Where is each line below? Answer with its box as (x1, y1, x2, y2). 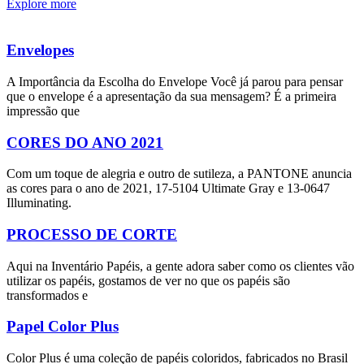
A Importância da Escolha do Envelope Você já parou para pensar (6, 74, 343, 89)
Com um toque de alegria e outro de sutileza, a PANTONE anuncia (6, 167, 352, 181)
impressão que (6, 103, 80, 118)
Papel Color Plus (6, 318, 119, 336)
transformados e (6, 288, 88, 302)
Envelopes (6, 41, 74, 59)
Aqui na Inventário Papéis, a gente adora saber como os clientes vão (6, 258, 354, 273)
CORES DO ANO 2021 (6, 133, 163, 151)
